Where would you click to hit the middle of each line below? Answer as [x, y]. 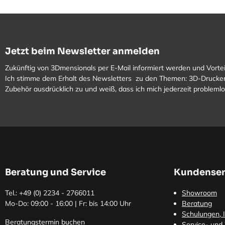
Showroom [199, 193]
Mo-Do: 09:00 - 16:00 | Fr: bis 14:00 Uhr [68, 203]
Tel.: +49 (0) [24, 193]
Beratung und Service [55, 172]
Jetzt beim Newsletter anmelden [82, 51]
